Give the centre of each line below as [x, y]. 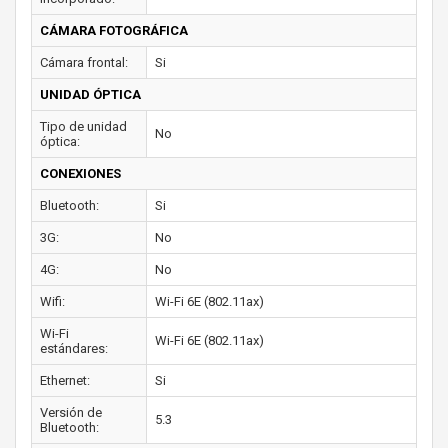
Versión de [71, 412]
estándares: [74, 348]
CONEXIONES [80, 173]
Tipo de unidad [83, 126]
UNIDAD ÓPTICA [90, 94]
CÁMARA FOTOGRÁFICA [114, 30]
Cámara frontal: [84, 62]
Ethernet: [65, 380]
